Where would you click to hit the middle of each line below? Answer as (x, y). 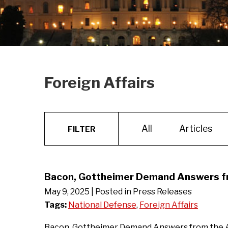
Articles (196, 129)
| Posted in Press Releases (141, 191)
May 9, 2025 (67, 191)
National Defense (102, 205)
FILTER (81, 129)
